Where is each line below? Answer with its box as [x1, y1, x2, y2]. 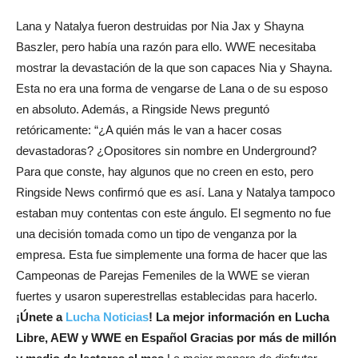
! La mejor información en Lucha [149, 309, 329, 324]
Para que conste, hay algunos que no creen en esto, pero [16, 164, 313, 178]
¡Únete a [16, 309, 66, 324]
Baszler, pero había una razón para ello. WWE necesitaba [16, 39, 316, 54]
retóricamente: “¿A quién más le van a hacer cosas [16, 122, 282, 137]
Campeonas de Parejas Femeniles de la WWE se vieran [16, 268, 309, 282]
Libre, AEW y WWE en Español [16, 330, 187, 344]
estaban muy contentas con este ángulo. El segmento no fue [16, 205, 331, 220]
